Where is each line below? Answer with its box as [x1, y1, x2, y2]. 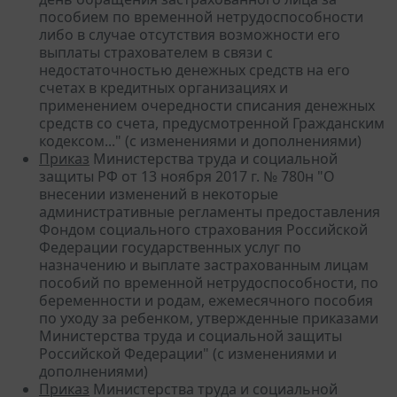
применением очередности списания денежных [39, 95, 375, 115]
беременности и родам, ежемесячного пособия [39, 290, 373, 310]
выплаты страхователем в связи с [39, 42, 273, 62]
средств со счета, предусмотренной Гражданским [39, 113, 385, 133]
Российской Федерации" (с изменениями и [39, 343, 337, 363]
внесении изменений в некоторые [39, 183, 278, 204]
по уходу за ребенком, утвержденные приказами [39, 307, 378, 328]
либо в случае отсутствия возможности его [39, 24, 340, 44]
